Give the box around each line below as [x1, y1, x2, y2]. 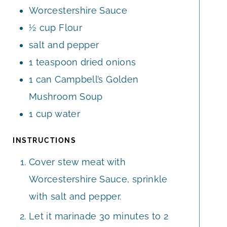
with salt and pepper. [29, 191, 122, 202]
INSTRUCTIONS [13, 136, 76, 144]
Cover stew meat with [29, 156, 126, 167]
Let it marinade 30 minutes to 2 [29, 210, 169, 221]
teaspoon [35, 56, 78, 67]
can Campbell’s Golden [35, 73, 139, 85]
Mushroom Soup [29, 91, 103, 102]
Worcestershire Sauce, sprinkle [29, 173, 168, 184]
